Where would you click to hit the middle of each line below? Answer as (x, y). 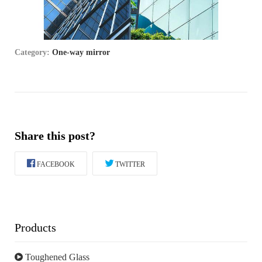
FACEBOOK (56, 165)
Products (35, 228)
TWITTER (130, 165)
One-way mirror (81, 53)
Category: (33, 53)
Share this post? (55, 136)
